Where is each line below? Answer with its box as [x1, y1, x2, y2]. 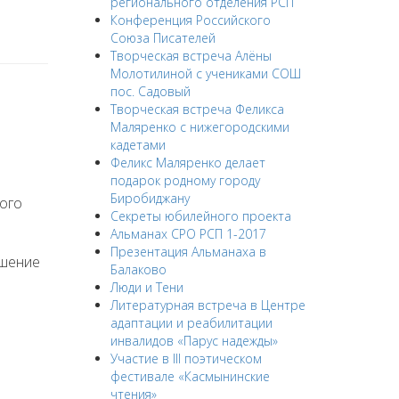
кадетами [110, 136, 166, 153]
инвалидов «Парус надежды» [110, 332, 278, 349]
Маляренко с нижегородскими [110, 118, 289, 135]
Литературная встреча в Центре [110, 297, 305, 313]
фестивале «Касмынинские [110, 368, 270, 385]
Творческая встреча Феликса [110, 101, 284, 118]
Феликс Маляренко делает [110, 154, 265, 171]
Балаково [110, 261, 167, 278]
